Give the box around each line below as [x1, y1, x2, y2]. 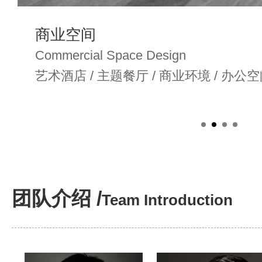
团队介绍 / [12, 187, 102, 209]
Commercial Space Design [35, 47, 186, 63]
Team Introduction [102, 191, 233, 209]
